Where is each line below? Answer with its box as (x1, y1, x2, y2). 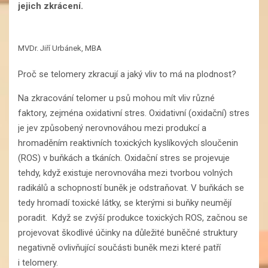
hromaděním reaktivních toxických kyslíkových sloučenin (18, 137, 238, 148)
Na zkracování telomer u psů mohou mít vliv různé (18, 92, 215, 103)
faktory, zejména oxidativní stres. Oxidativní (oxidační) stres (18, 107, 249, 118)
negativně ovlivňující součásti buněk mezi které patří (18, 242, 221, 253)
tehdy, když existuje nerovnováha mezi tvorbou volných (18, 167, 233, 178)
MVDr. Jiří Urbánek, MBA (18, 43, 102, 53)
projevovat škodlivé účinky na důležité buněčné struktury (18, 227, 237, 238)
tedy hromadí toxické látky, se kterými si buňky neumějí (18, 197, 232, 208)
